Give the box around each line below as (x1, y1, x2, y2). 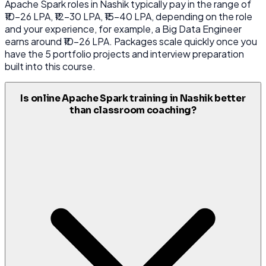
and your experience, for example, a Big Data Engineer (5, 22, 242, 35)
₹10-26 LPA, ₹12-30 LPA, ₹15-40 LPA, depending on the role (5, 9, 252, 23)
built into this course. (5, 59, 96, 72)
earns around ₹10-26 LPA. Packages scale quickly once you (5, 34, 257, 47)
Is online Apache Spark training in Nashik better (20, 93, 246, 105)
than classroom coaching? (69, 104, 197, 117)
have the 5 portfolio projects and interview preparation (5, 47, 244, 60)
